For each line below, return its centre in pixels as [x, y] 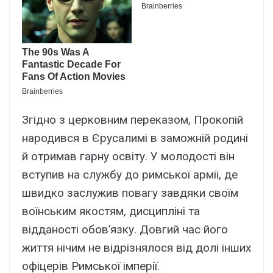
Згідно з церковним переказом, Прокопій [133, 120]
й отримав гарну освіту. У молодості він [128, 157]
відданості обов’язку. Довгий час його [125, 230]
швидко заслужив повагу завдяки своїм [130, 193]
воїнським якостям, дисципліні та [111, 211]
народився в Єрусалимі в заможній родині [135, 138]
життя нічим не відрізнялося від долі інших [136, 248]
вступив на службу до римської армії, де [130, 175]
